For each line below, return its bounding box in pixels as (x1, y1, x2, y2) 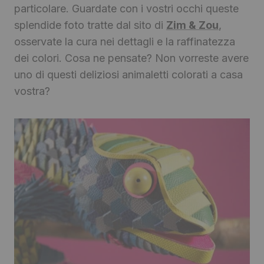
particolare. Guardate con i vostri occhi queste (14, 2, 239, 15)
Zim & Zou (166, 19, 219, 32)
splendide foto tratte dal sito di (14, 19, 166, 32)
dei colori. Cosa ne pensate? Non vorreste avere (14, 52, 249, 65)
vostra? (14, 85, 50, 98)
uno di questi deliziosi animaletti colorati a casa (14, 68, 243, 81)
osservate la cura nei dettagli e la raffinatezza (14, 35, 235, 48)
